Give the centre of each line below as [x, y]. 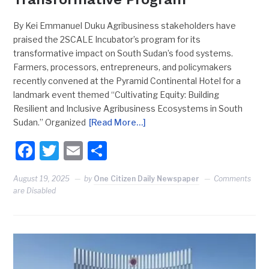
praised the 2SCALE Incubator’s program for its [107, 40]
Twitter [91, 151]
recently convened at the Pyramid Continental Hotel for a [127, 81]
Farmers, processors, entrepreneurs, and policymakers [123, 67]
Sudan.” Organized [50, 122]
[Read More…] [118, 122]
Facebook [78, 151]
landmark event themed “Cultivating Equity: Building [116, 95]
